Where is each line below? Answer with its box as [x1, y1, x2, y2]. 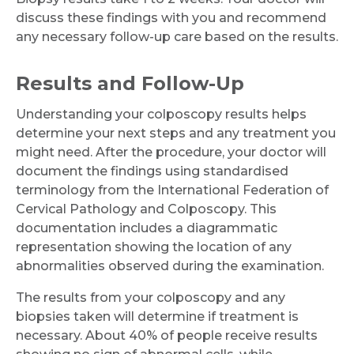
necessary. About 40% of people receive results [16, 327, 318, 343]
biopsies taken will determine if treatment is [16, 308, 299, 324]
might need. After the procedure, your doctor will [16, 144, 326, 160]
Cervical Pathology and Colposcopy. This [16, 201, 277, 217]
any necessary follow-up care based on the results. [16, 28, 338, 44]
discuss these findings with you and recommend [16, 9, 326, 25]
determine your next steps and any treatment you [16, 125, 336, 141]
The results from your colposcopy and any [16, 289, 285, 305]
